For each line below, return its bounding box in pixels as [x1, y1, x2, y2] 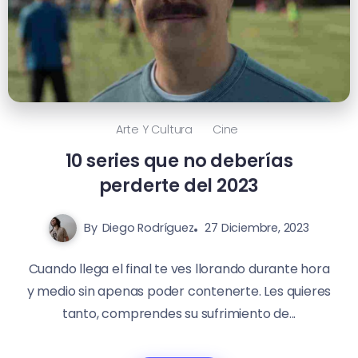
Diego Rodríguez [101, 220, 194, 237]
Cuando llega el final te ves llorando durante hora [28, 260, 330, 279]
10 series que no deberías [65, 148, 293, 174]
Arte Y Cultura [115, 121, 193, 138]
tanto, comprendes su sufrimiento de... [62, 304, 296, 324]
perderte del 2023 [98, 173, 260, 199]
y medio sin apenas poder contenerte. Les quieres [26, 282, 332, 301]
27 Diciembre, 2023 [205, 220, 309, 237]
